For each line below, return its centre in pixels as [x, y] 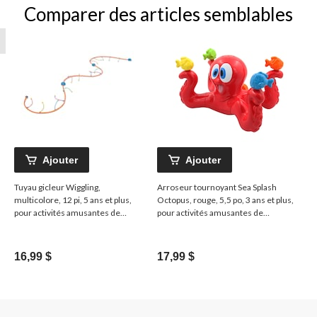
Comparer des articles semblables [158, 14]
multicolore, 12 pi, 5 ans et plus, [73, 200]
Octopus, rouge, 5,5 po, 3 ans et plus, [225, 200]
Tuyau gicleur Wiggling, [57, 187]
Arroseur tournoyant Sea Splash [217, 187]
